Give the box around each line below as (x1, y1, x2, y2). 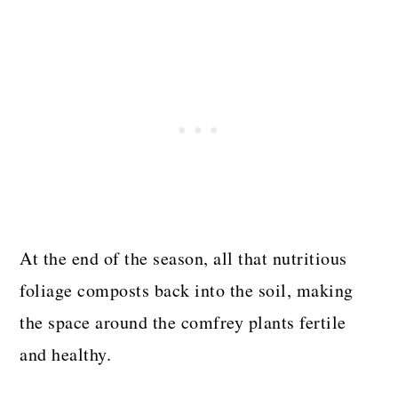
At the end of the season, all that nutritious (20, 245, 347, 270)
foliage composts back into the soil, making (20, 277, 354, 302)
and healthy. (20, 341, 112, 366)
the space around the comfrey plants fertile (20, 309, 346, 334)
